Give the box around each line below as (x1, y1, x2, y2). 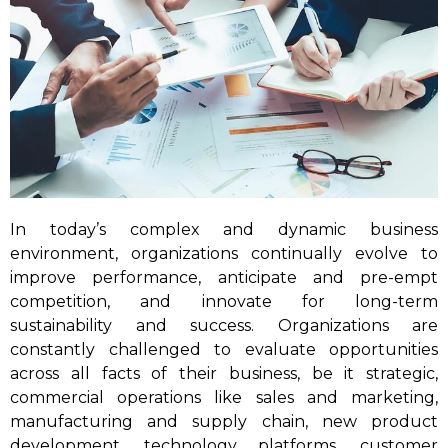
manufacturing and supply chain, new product (10, 412, 438, 431)
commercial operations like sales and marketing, (10, 388, 438, 407)
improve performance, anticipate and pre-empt (10, 268, 438, 287)
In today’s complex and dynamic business (10, 220, 438, 239)
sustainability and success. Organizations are (10, 316, 438, 335)
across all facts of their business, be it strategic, (10, 364, 438, 383)
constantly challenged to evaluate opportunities (10, 340, 438, 359)
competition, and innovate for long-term (10, 292, 438, 311)
